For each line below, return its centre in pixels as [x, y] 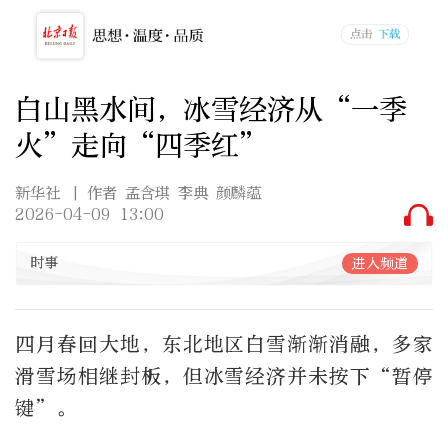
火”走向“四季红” [141, 145]
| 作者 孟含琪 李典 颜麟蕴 [166, 193]
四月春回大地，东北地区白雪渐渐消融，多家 [224, 344]
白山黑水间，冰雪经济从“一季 [211, 109]
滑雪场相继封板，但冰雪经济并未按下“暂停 [224, 376]
